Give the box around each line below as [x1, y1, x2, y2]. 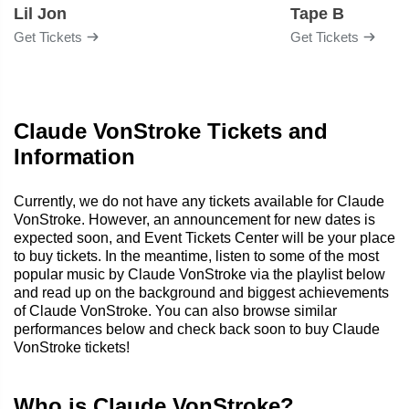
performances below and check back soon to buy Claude [14, 320, 380, 337]
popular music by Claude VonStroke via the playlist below [14, 266, 385, 282]
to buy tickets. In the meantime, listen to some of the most [14, 247, 379, 264]
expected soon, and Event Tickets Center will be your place [14, 229, 395, 246]
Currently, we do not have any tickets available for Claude [14, 193, 384, 209]
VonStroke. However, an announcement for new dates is [14, 211, 375, 227]
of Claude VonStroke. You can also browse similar [14, 302, 337, 319]
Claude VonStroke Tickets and [14, 118, 328, 143]
